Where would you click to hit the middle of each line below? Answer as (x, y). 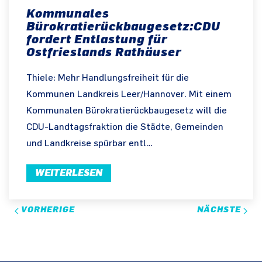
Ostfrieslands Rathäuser (104, 52)
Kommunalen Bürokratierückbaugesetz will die (127, 111)
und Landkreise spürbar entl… (89, 143)
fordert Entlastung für (97, 39)
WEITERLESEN (69, 173)
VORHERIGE (47, 209)
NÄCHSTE (220, 209)
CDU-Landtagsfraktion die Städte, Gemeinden (125, 127)
